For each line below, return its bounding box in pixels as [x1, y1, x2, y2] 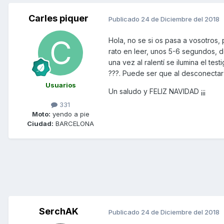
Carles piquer [28, 13, 88, 24]
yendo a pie [50, 110, 89, 118]
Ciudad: [27, 119, 53, 128]
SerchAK [38, 206, 78, 217]
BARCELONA [53, 119, 94, 128]
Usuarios [45, 81, 76, 89]
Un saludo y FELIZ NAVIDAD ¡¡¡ [108, 87, 205, 96]
